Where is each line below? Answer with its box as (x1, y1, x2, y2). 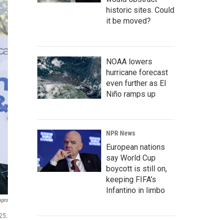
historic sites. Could (106, 5, 174, 15)
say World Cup (106, 153, 156, 163)
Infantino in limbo (106, 186, 165, 195)
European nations (106, 142, 165, 152)
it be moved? (106, 16, 151, 26)
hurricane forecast (106, 68, 168, 78)
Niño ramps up (106, 89, 156, 99)
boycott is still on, (106, 164, 167, 174)
